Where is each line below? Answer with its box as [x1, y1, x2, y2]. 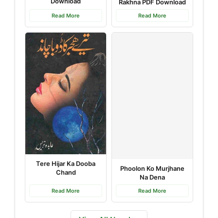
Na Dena [140, 173, 165, 182]
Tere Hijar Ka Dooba [36, 159, 95, 167]
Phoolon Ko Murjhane [120, 164, 184, 173]
